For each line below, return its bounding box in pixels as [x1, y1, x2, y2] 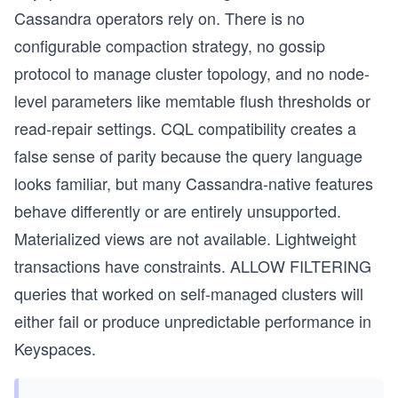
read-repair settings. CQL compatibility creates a [14, 116, 356, 139]
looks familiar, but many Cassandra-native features [14, 171, 373, 195]
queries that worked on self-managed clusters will [14, 282, 363, 305]
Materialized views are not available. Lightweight [14, 227, 356, 250]
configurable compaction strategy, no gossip [14, 34, 325, 57]
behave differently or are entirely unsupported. [14, 199, 341, 222]
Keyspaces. [14, 337, 96, 360]
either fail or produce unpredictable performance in [14, 309, 371, 332]
